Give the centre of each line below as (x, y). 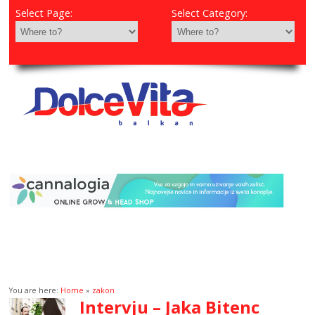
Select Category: (210, 13)
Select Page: (44, 13)
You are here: (35, 290)
